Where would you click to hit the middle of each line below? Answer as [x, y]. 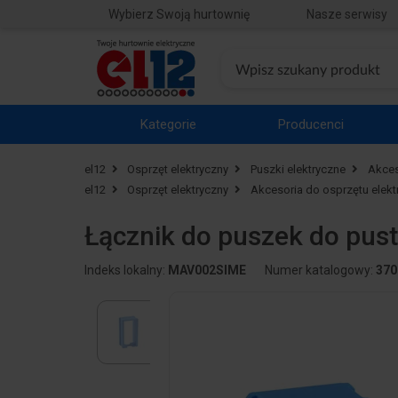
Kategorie [168, 124]
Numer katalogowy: [320, 271]
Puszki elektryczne [298, 170]
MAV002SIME [207, 271]
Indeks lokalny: [126, 271]
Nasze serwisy [346, 14]
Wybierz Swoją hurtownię [179, 14]
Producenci [311, 124]
